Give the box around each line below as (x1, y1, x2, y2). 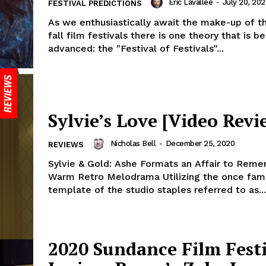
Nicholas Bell (110, 139, 156, 148)
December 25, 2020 (165, 139, 235, 148)
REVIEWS (48, 140, 84, 150)
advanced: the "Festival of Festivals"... (48, 42, 224, 54)
